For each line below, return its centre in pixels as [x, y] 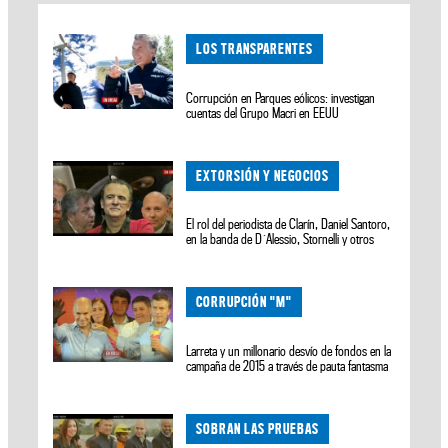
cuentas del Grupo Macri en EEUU [263, 112]
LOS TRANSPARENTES [255, 48]
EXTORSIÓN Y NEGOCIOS [263, 175]
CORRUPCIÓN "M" [244, 302]
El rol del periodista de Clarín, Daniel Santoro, [288, 224]
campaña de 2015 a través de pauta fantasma [287, 366]
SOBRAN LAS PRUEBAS [258, 428]
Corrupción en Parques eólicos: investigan [281, 97]
